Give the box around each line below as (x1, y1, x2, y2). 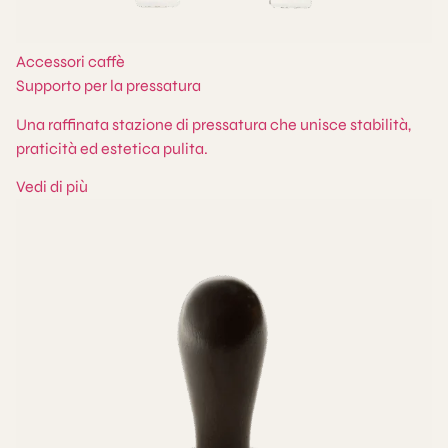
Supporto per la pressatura (16, 76, 201, 96)
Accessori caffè (16, 52, 125, 72)
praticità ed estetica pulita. (16, 138, 208, 158)
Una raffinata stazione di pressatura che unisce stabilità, (16, 114, 411, 134)
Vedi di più (16, 177, 88, 197)
